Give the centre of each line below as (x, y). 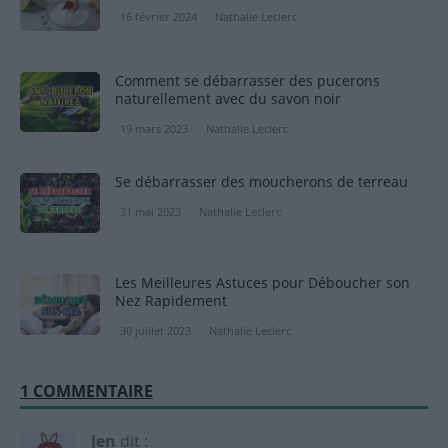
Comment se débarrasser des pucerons (247, 81)
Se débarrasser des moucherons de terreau (261, 182)
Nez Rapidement (171, 301)
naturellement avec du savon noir (228, 99)
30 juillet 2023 (155, 331)
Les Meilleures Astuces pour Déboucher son (262, 283)
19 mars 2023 (154, 129)
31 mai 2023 (150, 212)
